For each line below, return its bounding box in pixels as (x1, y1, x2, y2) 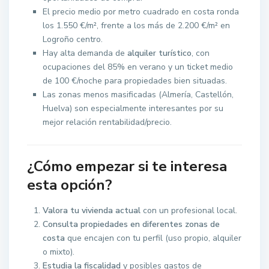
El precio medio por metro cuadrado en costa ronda (43, 6, 240, 18)
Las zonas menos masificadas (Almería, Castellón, (43, 89, 234, 101)
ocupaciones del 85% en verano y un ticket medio (43, 61, 234, 73)
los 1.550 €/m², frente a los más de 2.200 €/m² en (43, 20, 231, 32)
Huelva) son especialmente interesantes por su (43, 103, 224, 115)
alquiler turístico (127, 47, 192, 59)
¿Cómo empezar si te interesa (27, 157, 228, 177)
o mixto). (43, 246, 75, 258)
